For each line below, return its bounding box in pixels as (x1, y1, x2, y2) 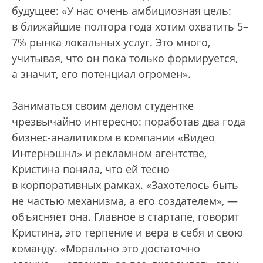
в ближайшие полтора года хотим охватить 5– (12, 19, 248, 34)
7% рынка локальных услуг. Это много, (12, 35, 210, 50)
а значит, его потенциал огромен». (12, 67, 191, 82)
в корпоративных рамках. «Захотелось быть (12, 178, 238, 193)
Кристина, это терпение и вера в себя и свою (12, 225, 243, 240)
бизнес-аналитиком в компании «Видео (12, 130, 215, 145)
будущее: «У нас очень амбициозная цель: (12, 4, 231, 18)
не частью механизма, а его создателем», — (12, 194, 238, 208)
